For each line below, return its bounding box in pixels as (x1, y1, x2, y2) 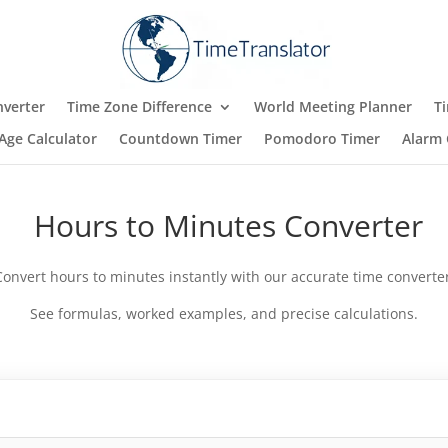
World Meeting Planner (253, 97, 412, 116)
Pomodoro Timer (264, 129, 380, 148)
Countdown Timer (119, 129, 242, 148)
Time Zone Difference (66, 97, 212, 116)
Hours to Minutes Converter (25, 204, 423, 246)
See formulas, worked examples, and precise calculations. (30, 303, 418, 323)
